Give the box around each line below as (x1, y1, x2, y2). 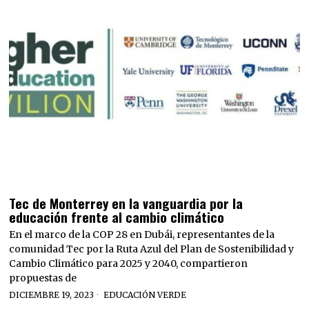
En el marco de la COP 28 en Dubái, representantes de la (9, 228, 275, 241)
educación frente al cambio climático (9, 206, 225, 226)
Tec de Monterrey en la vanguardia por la (9, 192, 243, 212)
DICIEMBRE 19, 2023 (9, 289, 94, 300)
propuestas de (9, 271, 77, 284)
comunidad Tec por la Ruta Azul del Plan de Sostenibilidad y (9, 242, 295, 255)
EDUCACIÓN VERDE (103, 289, 187, 300)
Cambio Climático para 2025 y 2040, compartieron (9, 257, 248, 270)
